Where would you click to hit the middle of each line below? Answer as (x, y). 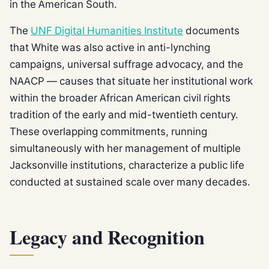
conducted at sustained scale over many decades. (130, 181)
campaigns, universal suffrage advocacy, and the (126, 64)
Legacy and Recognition (107, 239)
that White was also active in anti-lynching (110, 47)
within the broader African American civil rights (120, 97)
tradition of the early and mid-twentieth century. (124, 114)
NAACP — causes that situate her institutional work (131, 80)
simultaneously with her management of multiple (125, 148)
